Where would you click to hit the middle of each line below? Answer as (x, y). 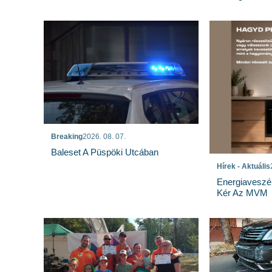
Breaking (67, 136)
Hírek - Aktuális (243, 166)
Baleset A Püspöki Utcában (105, 152)
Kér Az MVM (242, 192)
